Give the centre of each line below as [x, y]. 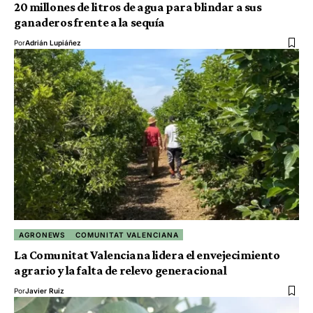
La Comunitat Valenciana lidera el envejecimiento [147, 255]
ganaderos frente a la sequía [89, 22]
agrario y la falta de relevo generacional [121, 270]
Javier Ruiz [45, 290]
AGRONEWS [43, 234]
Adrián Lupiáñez [53, 42]
